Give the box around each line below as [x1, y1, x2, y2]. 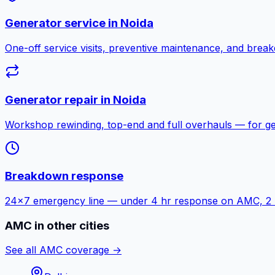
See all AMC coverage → [5, 244, 122, 257]
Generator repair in [5, 92, 113, 107]
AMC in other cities [5, 218, 109, 233]
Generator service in [5, 16, 120, 31]
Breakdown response [5, 169, 123, 184]
